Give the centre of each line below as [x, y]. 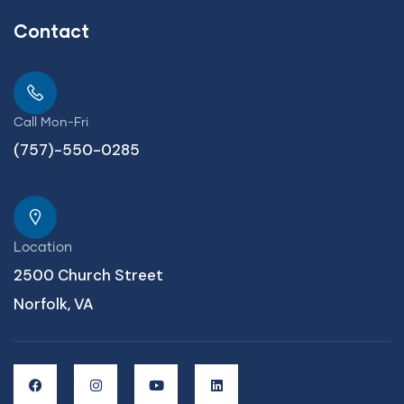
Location [43, 247]
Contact [51, 30]
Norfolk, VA [54, 303]
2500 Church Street [88, 275]
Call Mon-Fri [51, 122]
